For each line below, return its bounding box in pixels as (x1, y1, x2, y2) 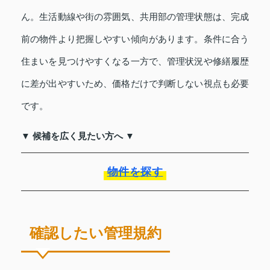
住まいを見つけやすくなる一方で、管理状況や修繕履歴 (21, 55, 249, 66)
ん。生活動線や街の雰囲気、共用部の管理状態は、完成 (21, 11, 249, 22)
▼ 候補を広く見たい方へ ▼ (21, 130, 134, 141)
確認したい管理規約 (30, 224, 162, 241)
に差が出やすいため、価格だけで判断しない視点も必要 (21, 78, 249, 89)
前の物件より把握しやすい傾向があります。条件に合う (21, 33, 249, 44)
